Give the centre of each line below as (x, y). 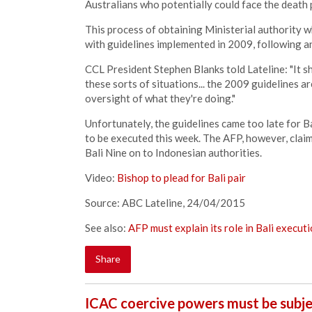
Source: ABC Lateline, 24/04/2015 (165, 203)
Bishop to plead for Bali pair (181, 178)
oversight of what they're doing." (160, 98)
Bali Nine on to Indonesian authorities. (174, 153)
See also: (107, 228)
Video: (101, 178)
